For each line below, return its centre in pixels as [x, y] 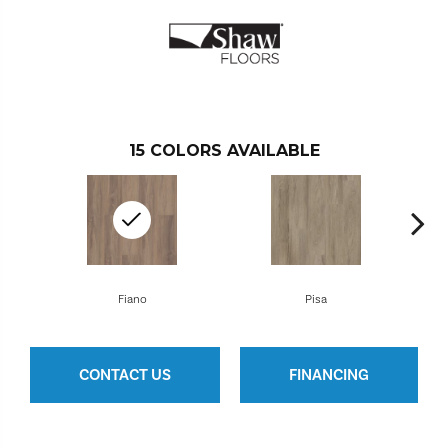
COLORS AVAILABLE [234, 150]
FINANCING [329, 375]
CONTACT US [125, 375]
